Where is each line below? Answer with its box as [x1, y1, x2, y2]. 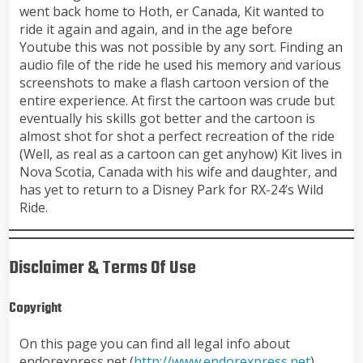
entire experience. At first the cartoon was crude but [19, 92, 335, 110]
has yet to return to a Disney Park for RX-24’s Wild [19, 181, 323, 199]
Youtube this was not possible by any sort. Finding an [19, 38, 343, 57]
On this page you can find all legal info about [19, 334, 290, 352]
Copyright [9, 297, 62, 320]
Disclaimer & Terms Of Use [9, 254, 197, 283]
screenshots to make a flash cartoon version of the [19, 74, 329, 92]
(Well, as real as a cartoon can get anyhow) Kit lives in [19, 145, 342, 164]
